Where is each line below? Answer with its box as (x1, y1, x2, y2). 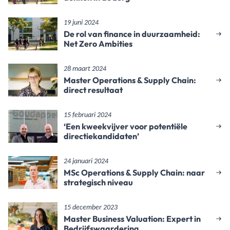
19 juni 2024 (64, 19, 99, 27)
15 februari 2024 (64, 111, 111, 119)
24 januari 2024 (64, 158, 108, 165)
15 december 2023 (64, 204, 118, 212)
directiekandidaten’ (64, 131, 139, 141)
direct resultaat (64, 85, 123, 95)
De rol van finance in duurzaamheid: (64, 29, 200, 39)
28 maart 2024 (64, 65, 106, 73)
